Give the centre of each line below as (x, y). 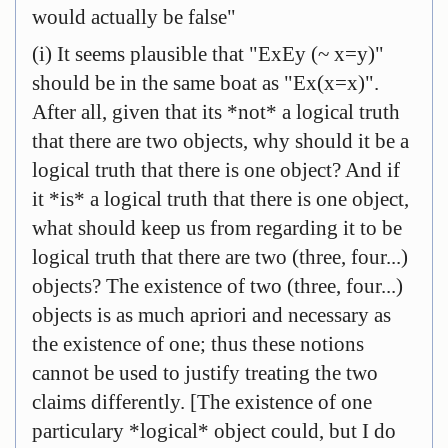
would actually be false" (134, 17)
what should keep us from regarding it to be (217, 228)
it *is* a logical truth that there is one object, (220, 199)
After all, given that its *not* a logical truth (216, 112)
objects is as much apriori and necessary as (211, 315)
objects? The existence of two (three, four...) (217, 286)
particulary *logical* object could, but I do (214, 431)
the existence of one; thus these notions (198, 344)
